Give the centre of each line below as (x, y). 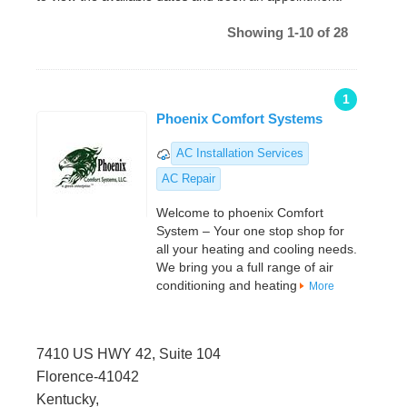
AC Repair (189, 179)
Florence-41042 (88, 377)
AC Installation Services (240, 154)
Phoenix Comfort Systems (239, 119)
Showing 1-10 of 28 (288, 33)
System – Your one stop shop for (250, 231)
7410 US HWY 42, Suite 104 (129, 354)
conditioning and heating (227, 286)
